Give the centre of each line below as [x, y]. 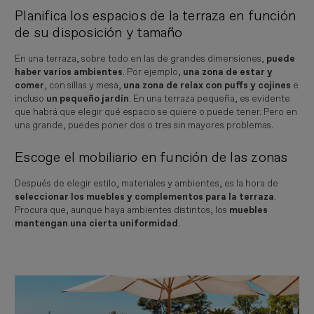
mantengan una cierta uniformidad [97, 223]
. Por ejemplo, [153, 72]
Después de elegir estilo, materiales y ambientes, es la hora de [147, 183]
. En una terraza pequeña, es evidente [210, 98]
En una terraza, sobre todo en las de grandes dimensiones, [141, 59]
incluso [31, 98]
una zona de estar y [228, 72]
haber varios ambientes [69, 72]
